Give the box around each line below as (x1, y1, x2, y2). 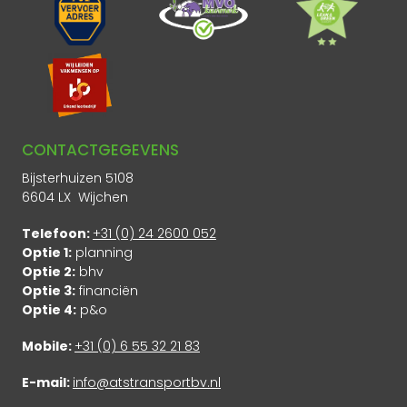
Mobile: (22, 337, 74, 356)
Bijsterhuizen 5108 (22, 169, 134, 188)
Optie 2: (22, 263, 75, 282)
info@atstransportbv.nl (73, 373, 221, 392)
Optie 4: (22, 301, 76, 320)
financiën (75, 282, 138, 301)
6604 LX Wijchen (22, 188, 128, 207)
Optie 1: (22, 243, 72, 263)
